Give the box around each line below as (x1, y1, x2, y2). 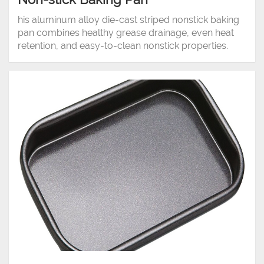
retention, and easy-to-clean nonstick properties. (18, 40, 228, 52)
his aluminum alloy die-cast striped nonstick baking (18, 14, 239, 26)
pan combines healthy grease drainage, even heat (18, 27, 234, 39)
